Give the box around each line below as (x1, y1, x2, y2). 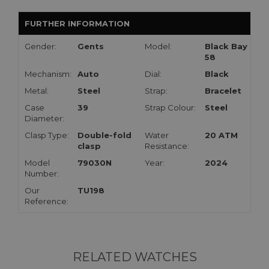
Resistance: (145, 141, 189, 151)
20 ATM (205, 130, 238, 141)
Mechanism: (25, 69, 71, 79)
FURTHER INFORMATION (25, 19, 130, 29)
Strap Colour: (145, 103, 196, 113)
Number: (25, 169, 59, 179)
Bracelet (205, 86, 241, 96)
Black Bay (205, 41, 247, 52)
